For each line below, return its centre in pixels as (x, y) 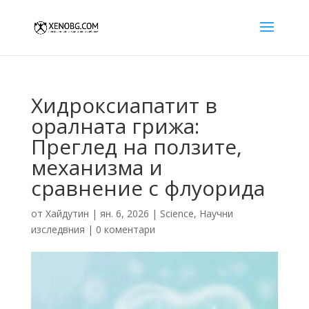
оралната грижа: (115, 126)
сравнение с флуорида (148, 188)
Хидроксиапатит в (124, 105)
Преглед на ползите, (136, 147)
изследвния (58, 229)
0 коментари (125, 229)
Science (177, 213)
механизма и (97, 167)
